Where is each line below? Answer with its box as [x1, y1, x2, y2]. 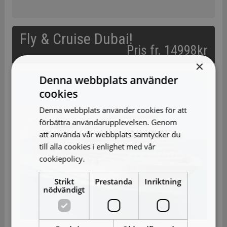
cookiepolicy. [39, 153, 87, 164]
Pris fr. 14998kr [127, 43, 208, 58]
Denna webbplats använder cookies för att [39, 104, 187, 115]
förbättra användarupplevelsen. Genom [39, 117, 177, 127]
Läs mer [87, 153, 115, 164]
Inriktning [144, 176, 181, 186]
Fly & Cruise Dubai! [19, 30, 133, 48]
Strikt [54, 176, 74, 186]
